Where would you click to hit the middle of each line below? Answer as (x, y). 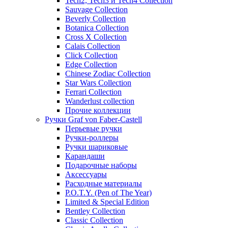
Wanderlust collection (100, 101)
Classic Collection (94, 220)
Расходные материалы (104, 183)
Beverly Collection (95, 18)
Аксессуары (86, 174)
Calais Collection (93, 46)
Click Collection (91, 55)
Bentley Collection (95, 211)
